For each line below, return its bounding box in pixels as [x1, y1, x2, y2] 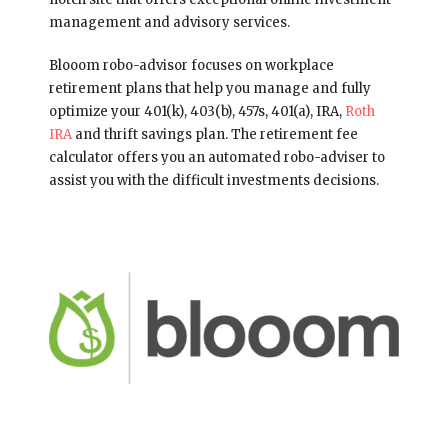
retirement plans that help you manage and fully [48, 79, 371, 97]
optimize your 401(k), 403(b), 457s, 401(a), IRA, [48, 102, 345, 120]
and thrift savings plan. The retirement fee [71, 125, 358, 143]
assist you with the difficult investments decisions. [48, 171, 379, 189]
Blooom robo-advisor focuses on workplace [48, 56, 334, 74]
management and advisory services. [48, 13, 290, 31]
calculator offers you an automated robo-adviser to [48, 148, 385, 166]
